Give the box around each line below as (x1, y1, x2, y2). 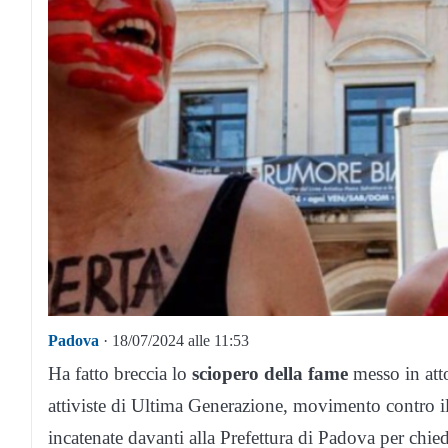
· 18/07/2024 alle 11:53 (99, 331, 249, 349)
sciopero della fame (192, 362, 348, 384)
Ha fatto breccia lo (48, 362, 192, 384)
